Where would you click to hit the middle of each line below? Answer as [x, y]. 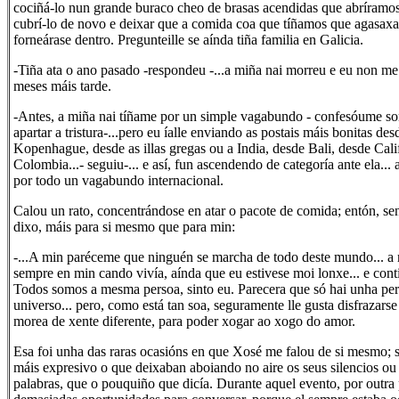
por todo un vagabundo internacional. [118, 180]
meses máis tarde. [62, 86]
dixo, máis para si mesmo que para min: [124, 227]
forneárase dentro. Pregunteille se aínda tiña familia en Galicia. [188, 40]
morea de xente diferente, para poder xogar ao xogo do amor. [184, 321]
